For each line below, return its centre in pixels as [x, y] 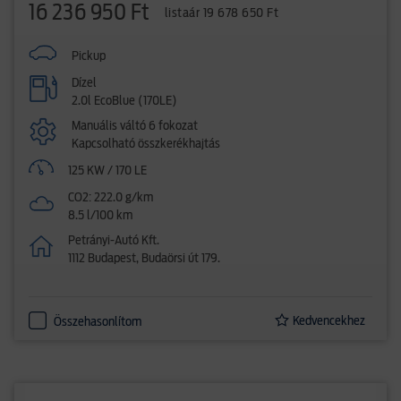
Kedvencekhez [329, 321]
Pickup [89, 56]
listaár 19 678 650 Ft [221, 13]
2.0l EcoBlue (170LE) [124, 101]
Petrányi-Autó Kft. [114, 241]
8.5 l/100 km [101, 216]
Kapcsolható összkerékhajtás [146, 144]
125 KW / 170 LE [108, 171]
